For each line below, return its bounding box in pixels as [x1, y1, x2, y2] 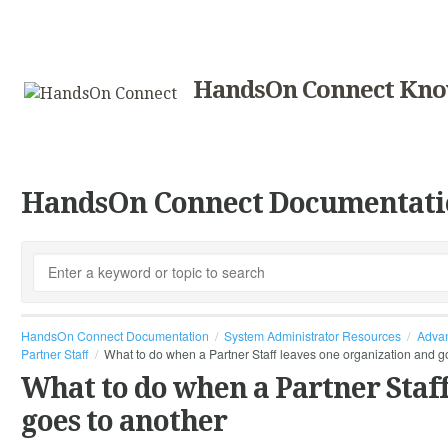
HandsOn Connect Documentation [21, 327, 209, 344]
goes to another [21, 405, 227, 439]
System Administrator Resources [224, 327, 402, 344]
